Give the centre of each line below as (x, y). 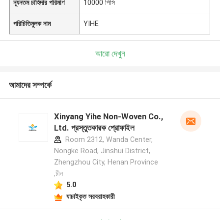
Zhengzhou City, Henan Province (106, 162)
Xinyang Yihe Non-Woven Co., (108, 117)
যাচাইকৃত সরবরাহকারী (90, 196)
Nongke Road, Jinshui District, (102, 151)
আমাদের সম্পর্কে (30, 85)
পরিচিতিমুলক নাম (32, 23)
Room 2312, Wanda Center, (108, 140)
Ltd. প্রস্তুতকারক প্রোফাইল (94, 128)
